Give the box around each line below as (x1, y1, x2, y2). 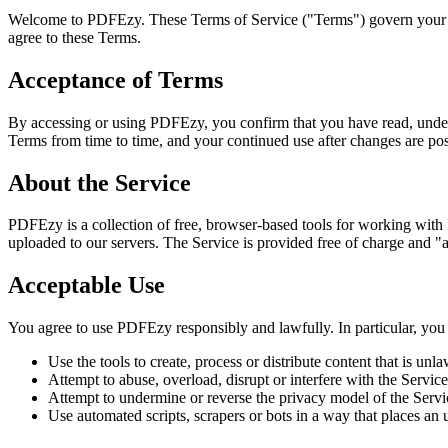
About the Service (8, 169, 191, 196)
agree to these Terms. (8, 28, 141, 46)
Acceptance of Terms (8, 66, 223, 93)
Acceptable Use (8, 272, 165, 299)
